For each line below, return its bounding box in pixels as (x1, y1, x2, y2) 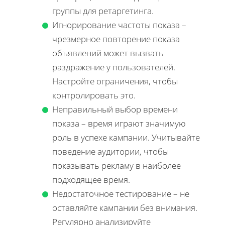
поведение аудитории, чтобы (52, 145, 169, 157)
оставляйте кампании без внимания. (52, 201, 197, 213)
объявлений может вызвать (52, 47, 164, 59)
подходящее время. (52, 173, 130, 185)
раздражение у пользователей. (52, 61, 175, 73)
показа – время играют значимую (52, 117, 186, 129)
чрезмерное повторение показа (52, 33, 180, 45)
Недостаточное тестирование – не (52, 187, 189, 199)
